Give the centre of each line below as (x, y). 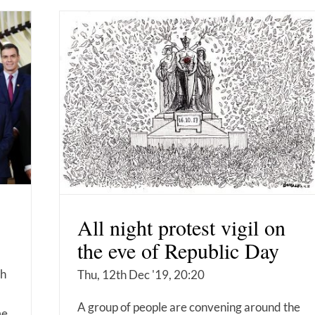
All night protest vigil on (181, 227)
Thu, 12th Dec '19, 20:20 (141, 274)
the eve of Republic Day (178, 250)
